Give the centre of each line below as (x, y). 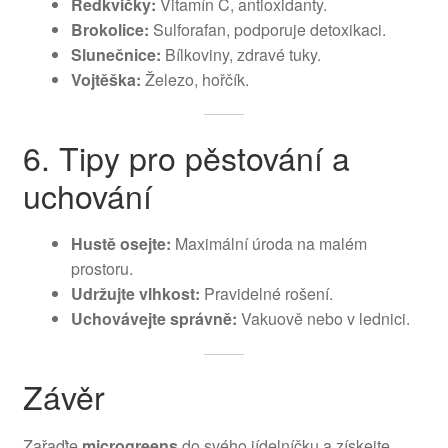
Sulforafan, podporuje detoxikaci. (267, 29)
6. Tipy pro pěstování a (186, 156)
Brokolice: (109, 29)
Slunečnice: (115, 54)
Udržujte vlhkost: (135, 294)
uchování (87, 194)
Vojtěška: (105, 79)
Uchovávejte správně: (153, 319)
